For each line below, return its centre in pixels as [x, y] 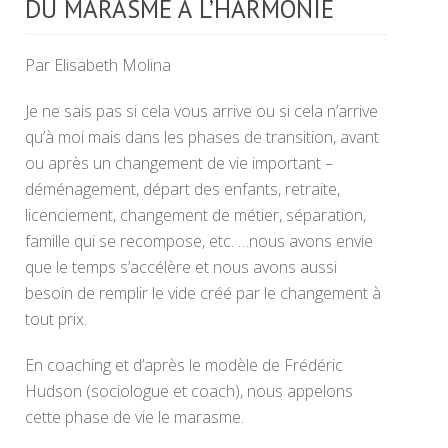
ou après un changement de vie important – [179, 163]
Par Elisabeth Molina [98, 65]
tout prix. [56, 319]
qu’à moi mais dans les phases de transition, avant [202, 137]
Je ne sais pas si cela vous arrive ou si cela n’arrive [201, 111]
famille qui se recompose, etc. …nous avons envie [199, 241]
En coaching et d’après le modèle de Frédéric [184, 365]
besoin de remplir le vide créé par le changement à [203, 293]
